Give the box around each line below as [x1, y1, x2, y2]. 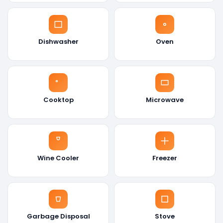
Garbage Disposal [26, 211, 90, 221]
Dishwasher [38, 36, 79, 46]
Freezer [152, 153, 177, 163]
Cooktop [43, 95, 74, 105]
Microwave [146, 95, 184, 105]
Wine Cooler [37, 153, 79, 163]
